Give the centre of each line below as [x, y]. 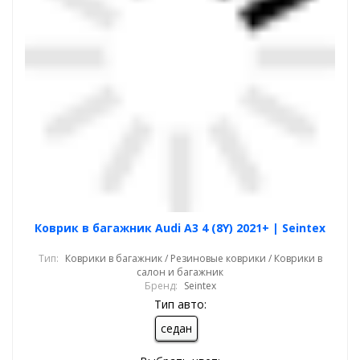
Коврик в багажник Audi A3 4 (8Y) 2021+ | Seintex [180, 228]
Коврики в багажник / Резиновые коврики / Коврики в [193, 258]
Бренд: [161, 286]
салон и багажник [180, 272]
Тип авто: [180, 304]
